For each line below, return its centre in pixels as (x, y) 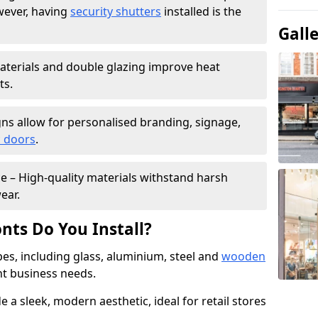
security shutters (116, 11)
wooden (243, 256)
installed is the (201, 11)
